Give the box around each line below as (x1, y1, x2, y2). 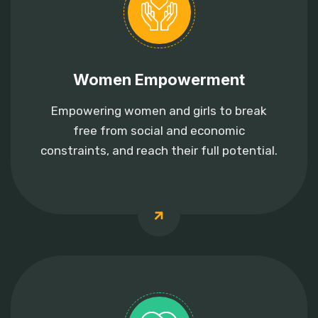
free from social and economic (73, 124, 245, 138)
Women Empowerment (73, 70, 245, 89)
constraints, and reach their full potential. (40, 143, 278, 158)
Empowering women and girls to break (51, 104, 267, 118)
